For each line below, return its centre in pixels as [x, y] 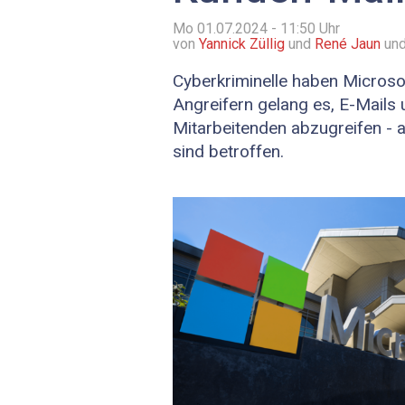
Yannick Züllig [242, 44]
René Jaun [348, 44]
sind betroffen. [228, 152]
